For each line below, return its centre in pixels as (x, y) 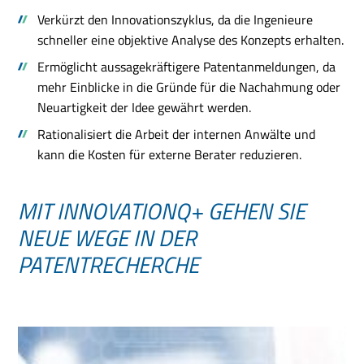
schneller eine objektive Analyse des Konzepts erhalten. (191, 40)
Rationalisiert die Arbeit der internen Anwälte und (177, 134)
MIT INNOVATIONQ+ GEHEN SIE (162, 211)
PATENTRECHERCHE (109, 264)
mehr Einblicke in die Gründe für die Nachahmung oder (189, 87)
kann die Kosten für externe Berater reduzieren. (170, 154)
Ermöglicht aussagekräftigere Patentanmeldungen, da (187, 67)
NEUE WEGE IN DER (108, 238)
